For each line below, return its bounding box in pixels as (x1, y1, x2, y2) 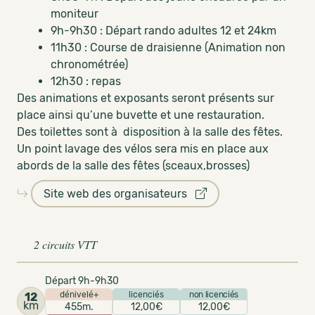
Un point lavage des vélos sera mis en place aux (17, 142, 269, 155)
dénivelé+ (59, 290, 98, 300)
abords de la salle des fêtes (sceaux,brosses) (17, 159, 250, 172)
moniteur (51, 7, 98, 20)
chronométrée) (51, 58, 128, 71)
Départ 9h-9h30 (45, 275, 119, 287)
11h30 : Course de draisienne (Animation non (51, 41, 285, 54)
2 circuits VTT (34, 237, 97, 252)
